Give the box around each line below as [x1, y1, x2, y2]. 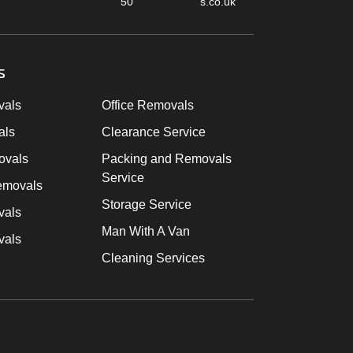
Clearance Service [101, 124, 206, 139]
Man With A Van [101, 224, 190, 238]
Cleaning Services [101, 251, 205, 265]
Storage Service [101, 197, 191, 211]
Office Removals [101, 98, 194, 112]
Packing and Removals [101, 151, 232, 165]
